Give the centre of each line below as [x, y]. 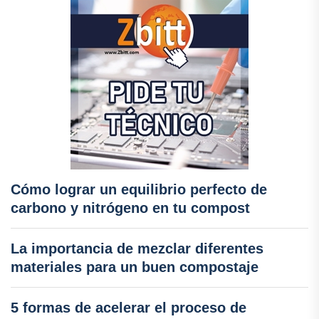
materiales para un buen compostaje [135, 267]
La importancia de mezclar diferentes [137, 249]
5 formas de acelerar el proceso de [129, 308]
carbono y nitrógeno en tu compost [130, 208]
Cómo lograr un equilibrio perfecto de [139, 190]
